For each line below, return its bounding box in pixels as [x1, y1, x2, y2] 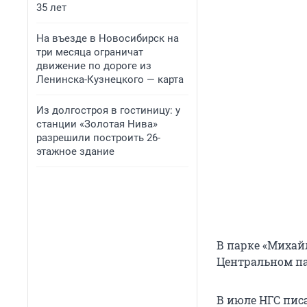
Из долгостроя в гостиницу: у [36, 104, 180, 116]
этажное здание [36, 145, 114, 158]
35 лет [36, 1, 66, 14]
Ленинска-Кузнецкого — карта [36, 73, 184, 86]
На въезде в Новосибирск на [36, 32, 179, 45]
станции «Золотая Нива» [36, 118, 158, 130]
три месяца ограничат [36, 46, 143, 58]
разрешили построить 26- [36, 132, 160, 144]
